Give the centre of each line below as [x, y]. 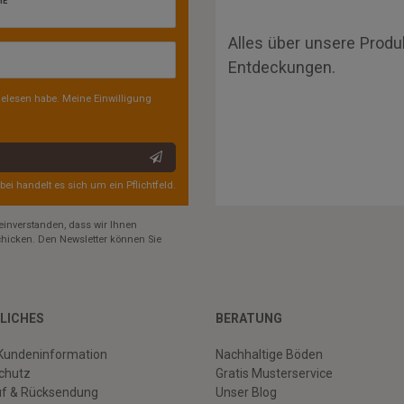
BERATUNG [249, 319]
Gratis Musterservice [274, 374]
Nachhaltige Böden [269, 355]
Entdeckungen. [282, 67]
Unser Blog [246, 393]
